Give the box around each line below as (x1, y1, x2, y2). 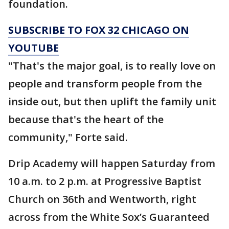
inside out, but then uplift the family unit (8, 95, 216, 108)
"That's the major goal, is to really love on (8, 59, 216, 73)
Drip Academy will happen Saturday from (8, 156, 215, 170)
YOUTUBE (8, 41, 59, 55)
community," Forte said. (8, 130, 128, 144)
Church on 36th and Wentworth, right (8, 192, 196, 206)
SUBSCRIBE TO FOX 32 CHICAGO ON (8, 23, 189, 37)
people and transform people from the (8, 77, 202, 90)
